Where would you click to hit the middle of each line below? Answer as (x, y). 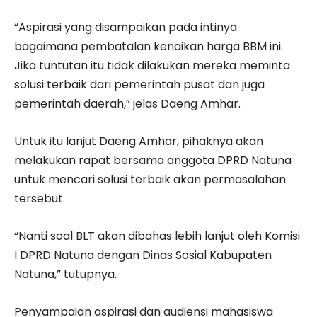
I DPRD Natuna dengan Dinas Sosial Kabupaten (143, 255)
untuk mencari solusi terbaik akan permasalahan (150, 179)
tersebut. (40, 198)
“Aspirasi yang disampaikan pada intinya (126, 27)
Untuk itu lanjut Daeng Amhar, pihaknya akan (139, 141)
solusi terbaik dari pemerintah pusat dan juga (139, 84)
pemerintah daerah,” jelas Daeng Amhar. (127, 103)
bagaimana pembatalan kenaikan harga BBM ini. (149, 46)
